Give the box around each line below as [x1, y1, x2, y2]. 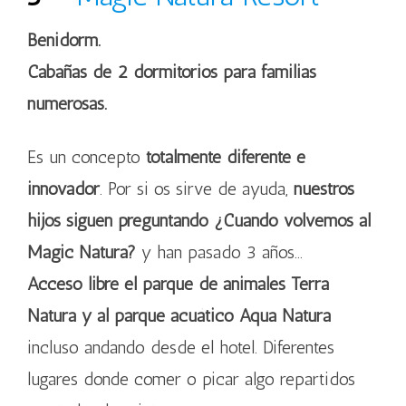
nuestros [294, 178, 354, 199]
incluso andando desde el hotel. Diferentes [27, 336, 334, 358]
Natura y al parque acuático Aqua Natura [27, 304, 331, 326]
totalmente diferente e [146, 146, 305, 168]
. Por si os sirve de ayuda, [100, 178, 294, 199]
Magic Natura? [27, 241, 141, 263]
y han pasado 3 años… [141, 241, 303, 263]
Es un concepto [27, 146, 146, 168]
